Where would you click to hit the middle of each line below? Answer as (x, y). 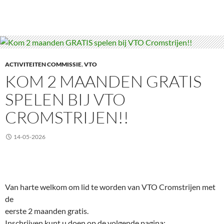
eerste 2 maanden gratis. (47, 211)
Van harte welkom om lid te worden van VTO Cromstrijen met (110, 187)
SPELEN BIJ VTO (65, 99)
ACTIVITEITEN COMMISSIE (43, 64)
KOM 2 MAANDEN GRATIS (103, 81)
